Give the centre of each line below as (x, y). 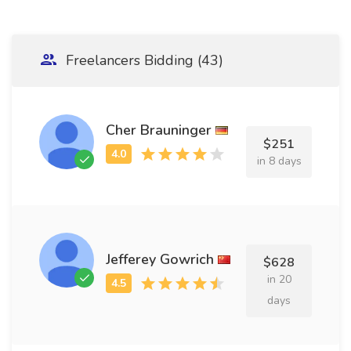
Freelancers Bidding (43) (143, 60)
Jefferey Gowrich (160, 259)
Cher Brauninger (159, 130)
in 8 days (279, 161)
